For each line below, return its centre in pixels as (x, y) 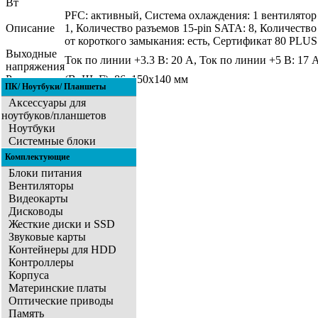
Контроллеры (41, 263)
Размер (22, 79)
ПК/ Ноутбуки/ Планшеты (55, 87)
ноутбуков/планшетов (54, 116)
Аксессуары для (47, 103)
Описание (30, 28)
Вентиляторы (41, 186)
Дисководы (36, 212)
